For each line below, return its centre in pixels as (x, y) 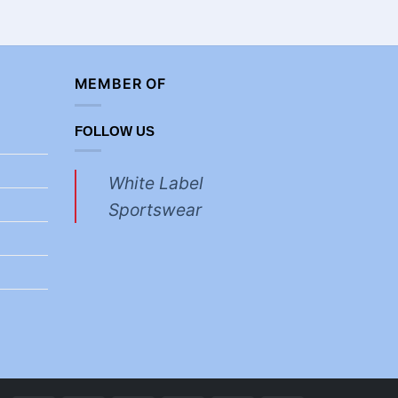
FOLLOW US (114, 131)
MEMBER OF (120, 83)
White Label (155, 183)
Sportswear (155, 209)
